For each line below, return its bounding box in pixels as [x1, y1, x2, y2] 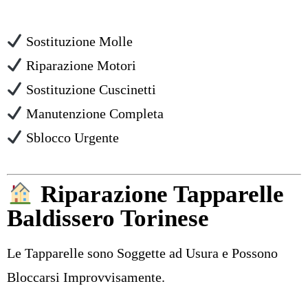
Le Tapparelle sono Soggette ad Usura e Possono [7, 245, 278, 261]
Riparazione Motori [25, 57, 136, 73]
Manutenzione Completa [22, 105, 164, 121]
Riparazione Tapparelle [34, 181, 284, 208]
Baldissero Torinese [7, 205, 209, 232]
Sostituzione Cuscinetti [22, 81, 156, 97]
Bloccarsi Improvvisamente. [7, 269, 165, 285]
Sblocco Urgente [25, 129, 119, 145]
